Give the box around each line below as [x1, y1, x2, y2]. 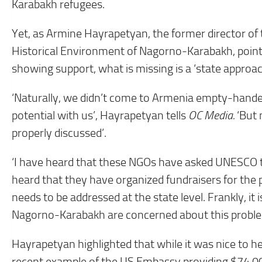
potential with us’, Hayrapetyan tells [12, 108, 188, 122]
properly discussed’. [12, 126, 106, 140]
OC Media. [188, 108, 235, 122]
